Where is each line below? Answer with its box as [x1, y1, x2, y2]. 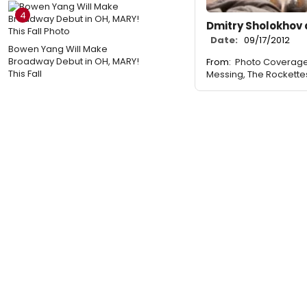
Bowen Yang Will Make [8, 42, 108, 56]
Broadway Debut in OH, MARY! [8, 54, 139, 68]
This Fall [8, 66, 42, 80]
